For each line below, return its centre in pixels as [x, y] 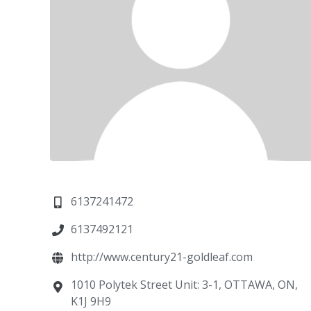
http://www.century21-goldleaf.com [162, 257]
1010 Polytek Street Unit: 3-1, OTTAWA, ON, [185, 284]
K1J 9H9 [91, 301]
